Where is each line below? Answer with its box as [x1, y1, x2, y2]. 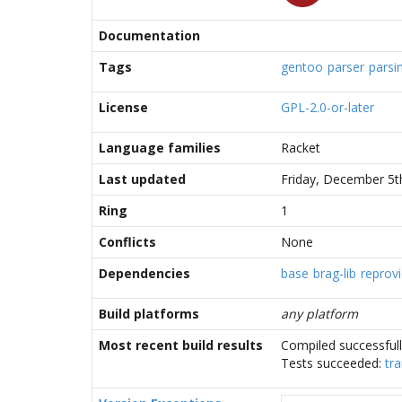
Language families [99, 139, 221, 156]
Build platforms [99, 305, 199, 322]
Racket [281, 139, 320, 156]
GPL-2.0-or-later [281, 99, 374, 116]
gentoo [281, 58, 323, 75]
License [99, 99, 148, 116]
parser [328, 58, 364, 75]
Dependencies [99, 265, 190, 282]
